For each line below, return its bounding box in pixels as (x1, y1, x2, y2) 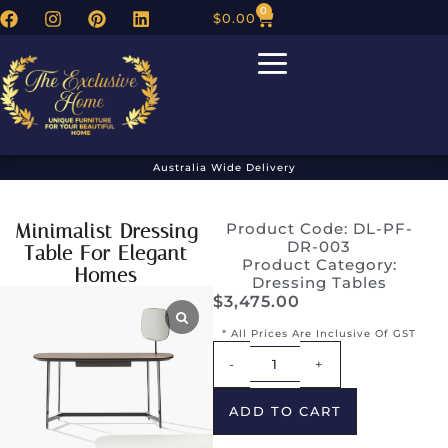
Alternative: (346, 345, 432, 365)
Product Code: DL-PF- (225, 219, 413, 239)
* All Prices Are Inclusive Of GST (222, 326, 417, 340)
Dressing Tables (251, 273, 387, 293)
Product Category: (241, 255, 397, 275)
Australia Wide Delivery (152, 161, 296, 175)
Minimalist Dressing (14, 219, 198, 244)
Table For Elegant (24, 241, 189, 266)
